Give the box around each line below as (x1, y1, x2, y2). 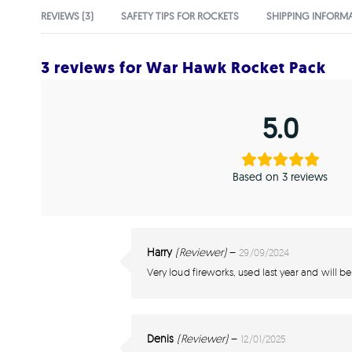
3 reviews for (41, 57, 146, 79)
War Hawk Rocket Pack (146, 57, 326, 79)
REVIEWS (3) (41, 9, 93, 22)
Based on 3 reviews (233, 169, 328, 184)
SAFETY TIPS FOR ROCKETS (121, 9, 239, 22)
